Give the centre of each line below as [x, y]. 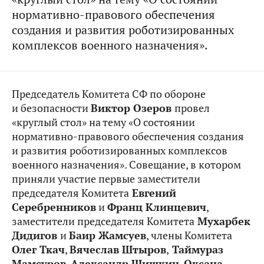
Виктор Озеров [133, 108]
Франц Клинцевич [157, 207]
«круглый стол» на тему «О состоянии [103, 122]
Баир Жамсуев [108, 235]
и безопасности [51, 108]
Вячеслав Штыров [118, 250]
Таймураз [196, 250]
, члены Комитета [189, 235]
